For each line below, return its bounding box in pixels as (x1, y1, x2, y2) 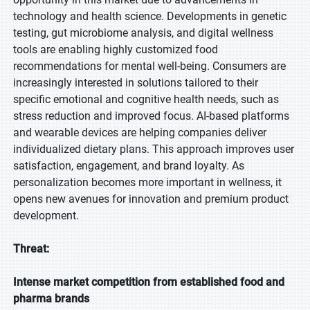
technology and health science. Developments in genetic (13, 10, 286, 23)
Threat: (13, 242, 49, 255)
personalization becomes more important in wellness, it (13, 176, 282, 189)
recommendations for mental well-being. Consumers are (13, 60, 286, 73)
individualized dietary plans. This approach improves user (13, 143, 294, 156)
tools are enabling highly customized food (13, 43, 218, 56)
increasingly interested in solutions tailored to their (13, 76, 258, 89)
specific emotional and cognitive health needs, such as (13, 93, 279, 106)
